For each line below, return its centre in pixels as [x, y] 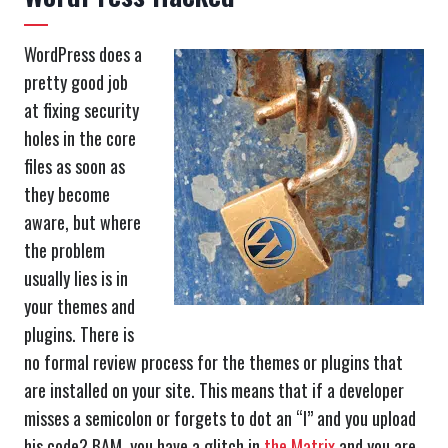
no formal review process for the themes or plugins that [213, 362]
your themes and [79, 306]
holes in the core [80, 138]
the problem [64, 250]
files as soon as [74, 166]
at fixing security [81, 110]
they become [67, 194]
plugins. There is [79, 334]
